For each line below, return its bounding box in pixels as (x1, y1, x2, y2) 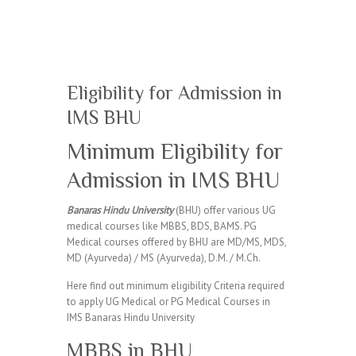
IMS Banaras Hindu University (67, 311, 195, 324)
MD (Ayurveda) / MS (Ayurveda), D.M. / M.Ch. (67, 251, 261, 265)
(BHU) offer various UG (173, 203, 276, 217)
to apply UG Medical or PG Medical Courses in (67, 295, 270, 308)
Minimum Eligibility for (67, 139, 283, 164)
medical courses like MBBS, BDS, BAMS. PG (67, 219, 257, 233)
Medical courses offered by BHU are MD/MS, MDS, (67, 235, 286, 249)
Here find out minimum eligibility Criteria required (67, 279, 284, 292)
